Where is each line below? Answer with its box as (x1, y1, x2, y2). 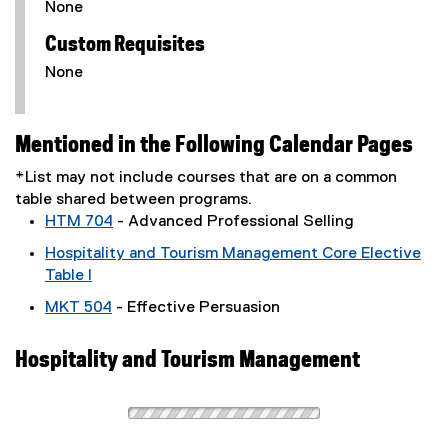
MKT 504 (45, 300, 112, 316)
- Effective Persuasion (112, 300, 280, 316)
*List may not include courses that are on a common (15, 170, 397, 186)
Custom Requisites (45, 35, 206, 55)
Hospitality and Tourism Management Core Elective (45, 246, 421, 262)
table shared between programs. (15, 192, 252, 208)
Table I (45, 268, 92, 284)
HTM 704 (45, 214, 113, 230)
